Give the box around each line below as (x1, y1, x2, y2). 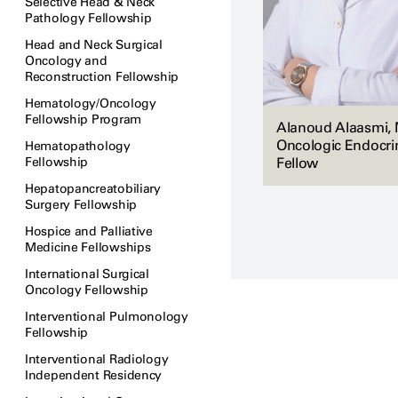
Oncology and (25, 53, 107, 68)
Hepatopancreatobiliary (25, 181, 161, 196)
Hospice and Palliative (25, 224, 153, 239)
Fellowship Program (25, 112, 141, 127)
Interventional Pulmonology (25, 309, 188, 324)
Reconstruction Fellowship (25, 69, 179, 84)
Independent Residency (25, 368, 163, 383)
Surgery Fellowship (25, 197, 137, 212)
